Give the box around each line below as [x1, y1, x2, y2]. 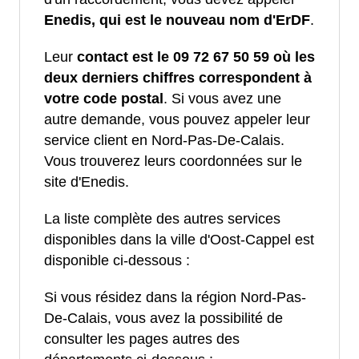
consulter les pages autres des [44, 331, 240, 348]
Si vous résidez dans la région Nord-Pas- [44, 289, 306, 306]
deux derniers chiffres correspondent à [44, 70, 312, 87]
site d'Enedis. [44, 174, 129, 191]
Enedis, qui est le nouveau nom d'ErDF [44, 12, 310, 29]
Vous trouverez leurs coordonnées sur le [44, 153, 302, 170]
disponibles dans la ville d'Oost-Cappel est [44, 232, 314, 248]
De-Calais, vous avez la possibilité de [44, 310, 283, 327]
